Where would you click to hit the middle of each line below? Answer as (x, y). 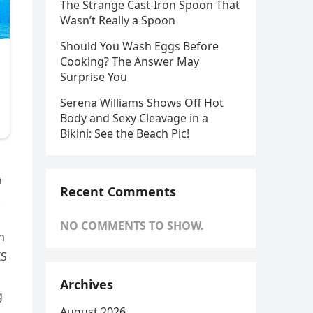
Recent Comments (118, 191)
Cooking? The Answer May (130, 61)
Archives (87, 284)
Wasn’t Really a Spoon (118, 20)
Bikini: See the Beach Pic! (125, 133)
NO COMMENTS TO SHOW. (132, 226)
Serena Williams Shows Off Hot (142, 103)
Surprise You (94, 77)
